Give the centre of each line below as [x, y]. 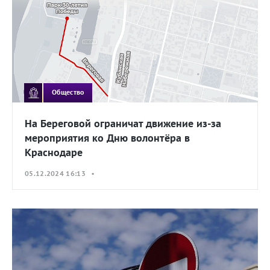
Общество [68, 92]
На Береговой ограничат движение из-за [123, 123]
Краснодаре [54, 152]
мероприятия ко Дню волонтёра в [107, 137]
